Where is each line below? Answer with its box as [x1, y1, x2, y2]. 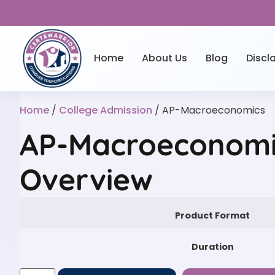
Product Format [175, 209, 250, 222]
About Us [141, 50, 187, 65]
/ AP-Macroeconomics [152, 103, 265, 117]
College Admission [59, 103, 152, 117]
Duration [191, 240, 234, 253]
